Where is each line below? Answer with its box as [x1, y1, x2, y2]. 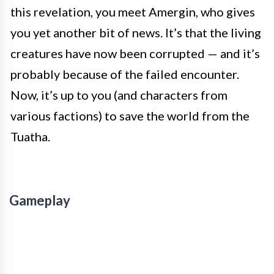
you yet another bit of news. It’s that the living [10, 25, 261, 40]
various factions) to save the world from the [10, 108, 250, 124]
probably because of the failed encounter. [10, 67, 239, 82]
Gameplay [9, 192, 70, 209]
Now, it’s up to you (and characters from [10, 87, 228, 103]
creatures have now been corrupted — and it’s [10, 46, 260, 61]
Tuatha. [10, 129, 50, 144]
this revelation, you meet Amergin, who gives [10, 4, 255, 20]
